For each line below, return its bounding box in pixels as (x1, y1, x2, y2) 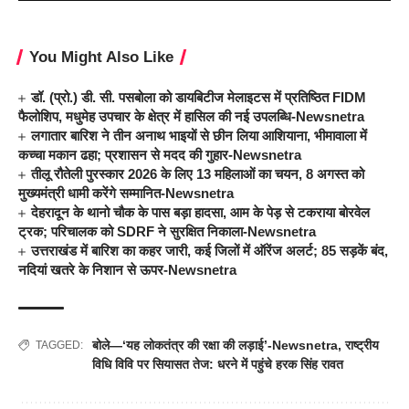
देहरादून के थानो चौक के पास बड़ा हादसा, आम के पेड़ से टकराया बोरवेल (31, 204, 371, 220)
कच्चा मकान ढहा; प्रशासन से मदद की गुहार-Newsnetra (18, 146, 301, 163)
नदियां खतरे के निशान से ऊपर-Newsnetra (18, 261, 236, 278)
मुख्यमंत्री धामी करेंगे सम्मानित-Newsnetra (18, 184, 234, 201)
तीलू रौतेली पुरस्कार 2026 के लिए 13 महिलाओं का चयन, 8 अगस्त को (31, 165, 365, 182)
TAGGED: (36, 338, 83, 351)
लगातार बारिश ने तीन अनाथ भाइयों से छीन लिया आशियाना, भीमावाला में (31, 127, 368, 143)
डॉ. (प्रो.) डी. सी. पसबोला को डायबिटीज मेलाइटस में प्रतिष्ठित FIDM (31, 89, 367, 105)
